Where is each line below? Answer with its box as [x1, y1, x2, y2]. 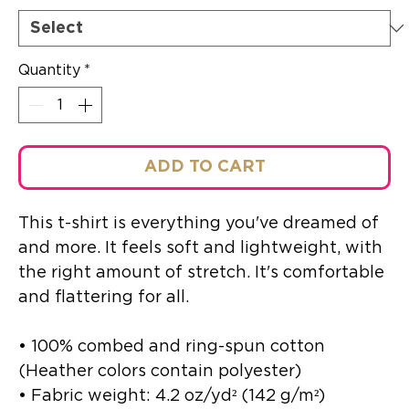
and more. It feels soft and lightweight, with [18, 240, 383, 257]
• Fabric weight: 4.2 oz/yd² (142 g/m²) [18, 388, 325, 404]
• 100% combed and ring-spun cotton [18, 339, 325, 355]
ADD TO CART [143, 159, 266, 175]
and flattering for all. [18, 289, 194, 306]
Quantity [18, 63, 80, 78]
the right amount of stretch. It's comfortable [18, 265, 384, 281]
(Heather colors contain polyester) [18, 363, 301, 380]
